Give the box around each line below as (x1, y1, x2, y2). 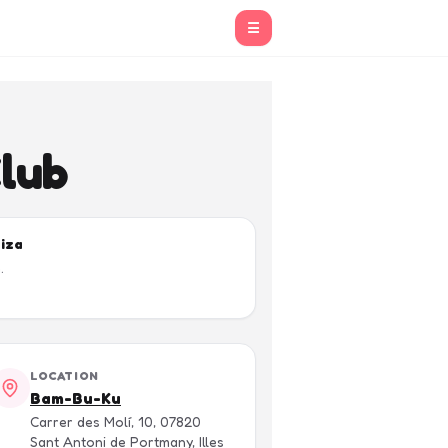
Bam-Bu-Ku (30, 388, 121, 408)
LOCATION (30, 368, 99, 383)
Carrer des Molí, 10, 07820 (30, 413, 201, 430)
